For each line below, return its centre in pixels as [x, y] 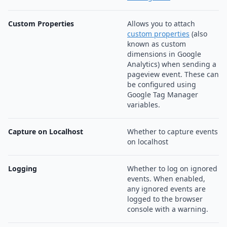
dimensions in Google [164, 54]
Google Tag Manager [163, 95]
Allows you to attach [161, 24]
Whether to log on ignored [172, 169]
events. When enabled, [166, 179]
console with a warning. [168, 209]
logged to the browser [165, 199]
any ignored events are [166, 189]
